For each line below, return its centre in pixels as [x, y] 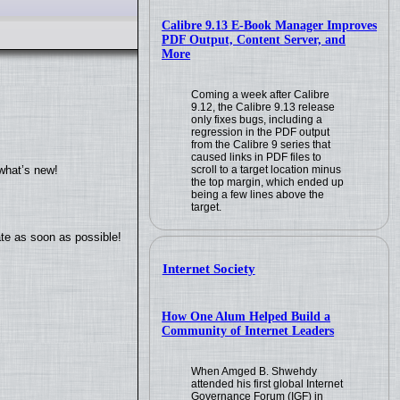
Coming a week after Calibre [261, 94]
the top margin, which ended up [268, 182]
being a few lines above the [258, 194]
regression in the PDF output [261, 132]
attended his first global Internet [267, 384]
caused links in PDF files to [257, 157]
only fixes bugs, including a [257, 119]
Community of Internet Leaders [248, 331]
